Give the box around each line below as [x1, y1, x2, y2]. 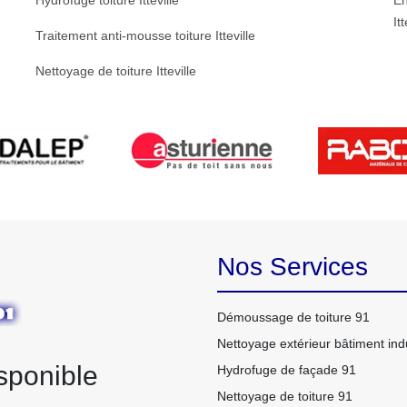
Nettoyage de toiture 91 [217, 389, 352, 403]
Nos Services [217, 253, 368, 281]
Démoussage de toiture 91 [217, 310, 370, 324]
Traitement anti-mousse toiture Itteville [35, 28, 255, 43]
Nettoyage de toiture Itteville [35, 64, 196, 78]
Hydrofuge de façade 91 [217, 362, 356, 377]
